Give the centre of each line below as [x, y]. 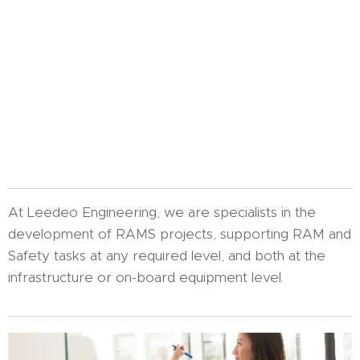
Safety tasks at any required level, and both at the [167, 255]
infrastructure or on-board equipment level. [146, 277]
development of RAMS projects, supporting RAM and [180, 233]
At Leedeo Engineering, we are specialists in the [162, 212]
